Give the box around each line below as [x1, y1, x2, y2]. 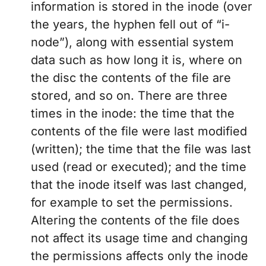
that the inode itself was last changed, [31, 178, 247, 192]
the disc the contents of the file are [31, 71, 231, 85]
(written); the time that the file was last [31, 142, 251, 157]
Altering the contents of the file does [31, 213, 240, 228]
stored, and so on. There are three [31, 88, 227, 103]
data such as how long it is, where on [31, 53, 242, 68]
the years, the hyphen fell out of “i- [31, 17, 230, 32]
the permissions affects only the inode [31, 249, 248, 264]
